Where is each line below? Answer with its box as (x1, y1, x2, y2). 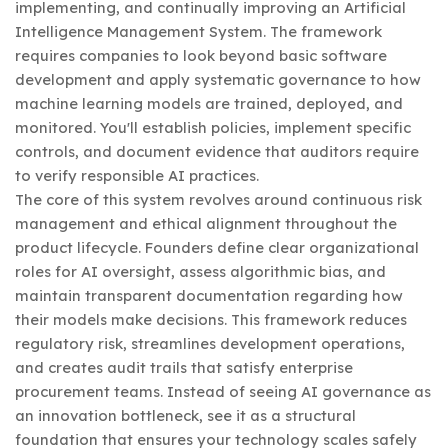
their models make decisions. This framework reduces (15, 309, 407, 329)
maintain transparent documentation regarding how (15, 285, 403, 305)
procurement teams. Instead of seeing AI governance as (15, 381, 431, 401)
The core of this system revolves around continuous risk (15, 189, 422, 209)
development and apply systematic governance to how (15, 69, 421, 89)
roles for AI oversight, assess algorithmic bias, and (15, 261, 386, 281)
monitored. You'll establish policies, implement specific (15, 117, 411, 137)
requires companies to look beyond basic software (15, 45, 387, 65)
